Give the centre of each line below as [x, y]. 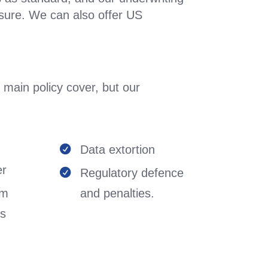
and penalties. [118, 193]
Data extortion [118, 150]
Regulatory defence [132, 173]
